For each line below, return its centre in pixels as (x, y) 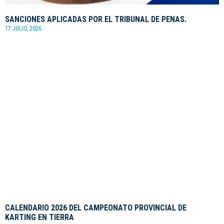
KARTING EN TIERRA (39, 217)
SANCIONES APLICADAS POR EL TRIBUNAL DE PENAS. (96, 19)
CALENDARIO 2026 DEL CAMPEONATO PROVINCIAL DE (96, 207)
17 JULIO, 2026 (23, 28)
